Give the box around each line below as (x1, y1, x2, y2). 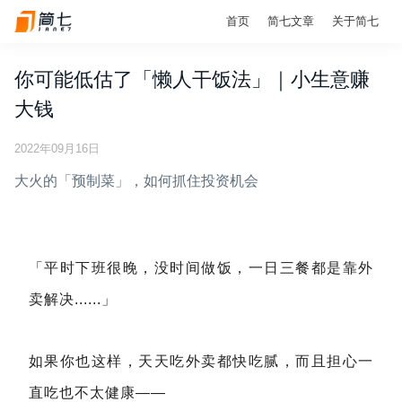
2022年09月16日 (14, 142, 100, 155)
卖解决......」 (29, 292, 117, 307)
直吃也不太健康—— (29, 385, 166, 400)
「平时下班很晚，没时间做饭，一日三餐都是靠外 (29, 260, 373, 275)
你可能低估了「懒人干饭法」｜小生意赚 (14, 68, 370, 91)
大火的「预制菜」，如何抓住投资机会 (14, 173, 258, 188)
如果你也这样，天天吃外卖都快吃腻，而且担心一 (29, 354, 373, 369)
